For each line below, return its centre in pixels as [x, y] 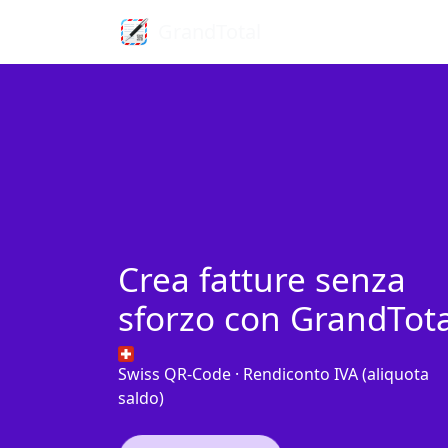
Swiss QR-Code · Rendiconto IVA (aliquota [273, 373]
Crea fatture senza [262, 278]
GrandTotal [209, 31]
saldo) [141, 397]
